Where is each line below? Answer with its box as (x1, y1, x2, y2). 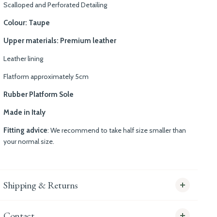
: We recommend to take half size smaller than (47, 126, 186, 135)
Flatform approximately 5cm (3, 72, 89, 81)
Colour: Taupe (3, 18, 50, 27)
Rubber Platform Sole (3, 90, 76, 99)
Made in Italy (3, 108, 46, 117)
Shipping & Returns (3, 179, 78, 191)
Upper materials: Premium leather (3, 36, 118, 45)
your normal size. (3, 137, 55, 146)
